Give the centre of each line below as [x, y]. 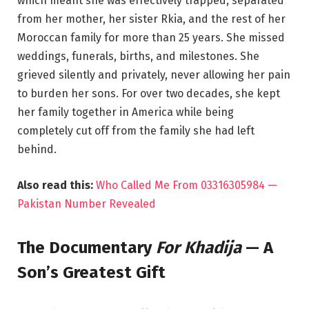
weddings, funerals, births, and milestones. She [138, 56]
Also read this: [57, 185]
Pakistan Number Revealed [88, 203]
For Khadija [199, 248]
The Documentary [87, 248]
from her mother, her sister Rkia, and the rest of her [151, 19]
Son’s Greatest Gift [91, 272]
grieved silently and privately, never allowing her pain [154, 74]
